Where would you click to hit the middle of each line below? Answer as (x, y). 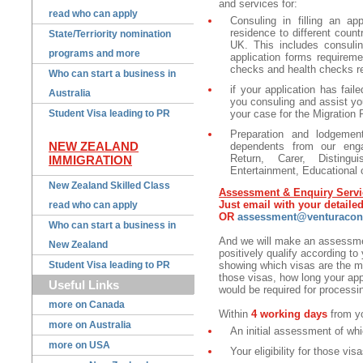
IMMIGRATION (90, 160)
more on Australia (90, 325)
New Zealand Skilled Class (109, 186)
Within (235, 314)
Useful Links (84, 285)
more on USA (79, 346)
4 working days (289, 314)
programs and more (94, 54)
